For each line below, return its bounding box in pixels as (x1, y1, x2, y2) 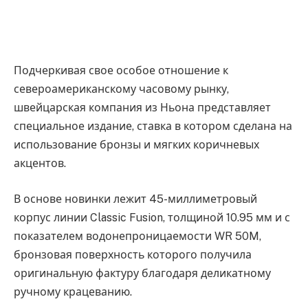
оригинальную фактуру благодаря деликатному (14, 266, 271, 280)
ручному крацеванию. (14, 285, 132, 298)
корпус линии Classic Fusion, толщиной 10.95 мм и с (14, 210, 290, 224)
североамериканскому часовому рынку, (14, 82, 229, 96)
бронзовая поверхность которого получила (14, 247, 252, 261)
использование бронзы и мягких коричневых (14, 138, 259, 152)
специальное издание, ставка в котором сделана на (14, 120, 292, 133)
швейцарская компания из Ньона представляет (14, 101, 271, 115)
